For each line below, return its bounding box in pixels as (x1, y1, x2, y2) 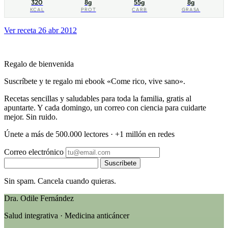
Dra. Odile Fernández (4, 193, 74, 203)
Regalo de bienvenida (4, 59, 74, 68)
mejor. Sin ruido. (4, 112, 58, 121)
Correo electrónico (4, 147, 64, 156)
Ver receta (4, 25, 36, 35)
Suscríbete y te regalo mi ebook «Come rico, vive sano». (4, 76, 185, 85)
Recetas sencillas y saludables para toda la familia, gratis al (4, 94, 191, 103)
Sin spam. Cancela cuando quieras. (4, 176, 116, 185)
